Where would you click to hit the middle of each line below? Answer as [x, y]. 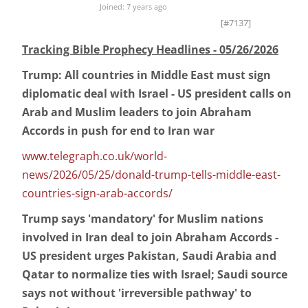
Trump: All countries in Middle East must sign [146, 75]
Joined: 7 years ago [132, 7]
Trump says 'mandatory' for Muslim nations [143, 219]
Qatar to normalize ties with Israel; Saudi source [155, 275]
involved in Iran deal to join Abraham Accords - [150, 238]
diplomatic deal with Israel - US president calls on [157, 94]
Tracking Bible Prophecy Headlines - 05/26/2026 [150, 50]
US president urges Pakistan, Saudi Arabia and [149, 256]
